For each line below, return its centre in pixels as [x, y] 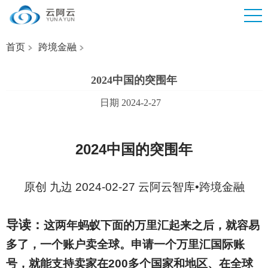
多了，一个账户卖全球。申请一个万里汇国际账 [125, 244]
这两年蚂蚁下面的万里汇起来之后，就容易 [151, 225]
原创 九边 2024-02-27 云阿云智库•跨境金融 [134, 187]
